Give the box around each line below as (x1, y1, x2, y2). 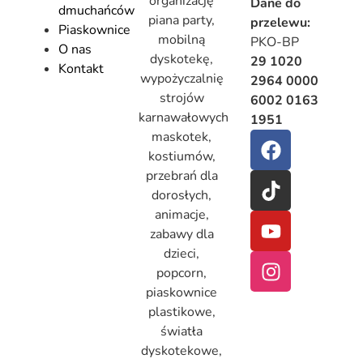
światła (160, 322, 203, 341)
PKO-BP (250, 33, 303, 52)
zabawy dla (149, 225, 214, 244)
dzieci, (164, 245, 199, 263)
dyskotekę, (150, 50, 213, 69)
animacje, (154, 206, 209, 224)
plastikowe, (147, 303, 216, 322)
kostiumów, (147, 147, 216, 166)
